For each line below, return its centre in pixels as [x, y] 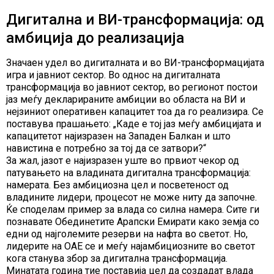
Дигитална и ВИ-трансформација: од [135, 20]
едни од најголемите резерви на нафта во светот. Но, [127, 234]
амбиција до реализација [95, 38]
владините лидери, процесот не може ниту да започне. [131, 198]
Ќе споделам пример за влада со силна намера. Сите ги [133, 210]
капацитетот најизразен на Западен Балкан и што [118, 136]
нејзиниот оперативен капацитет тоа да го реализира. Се [135, 112]
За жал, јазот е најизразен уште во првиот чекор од [123, 161]
